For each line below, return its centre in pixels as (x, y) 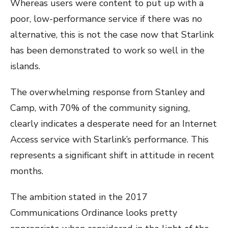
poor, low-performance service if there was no (106, 19)
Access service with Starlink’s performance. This (109, 139)
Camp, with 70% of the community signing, (100, 108)
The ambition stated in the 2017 (79, 197)
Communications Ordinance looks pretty (94, 212)
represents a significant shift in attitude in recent (112, 155)
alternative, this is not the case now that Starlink (112, 34)
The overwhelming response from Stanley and (108, 92)
